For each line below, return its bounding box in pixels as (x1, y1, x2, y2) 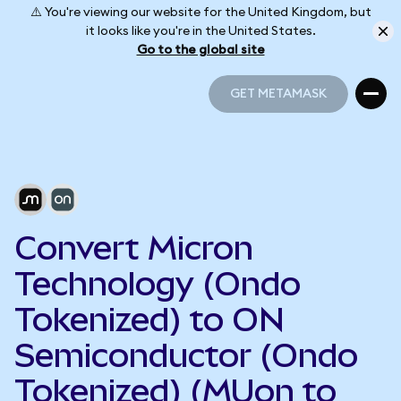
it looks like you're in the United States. (85, 24, 316, 38)
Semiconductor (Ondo (14, 337, 358, 374)
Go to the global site (136, 43, 265, 56)
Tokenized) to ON (14, 301, 285, 338)
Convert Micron (14, 229, 253, 267)
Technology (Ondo (14, 265, 301, 303)
